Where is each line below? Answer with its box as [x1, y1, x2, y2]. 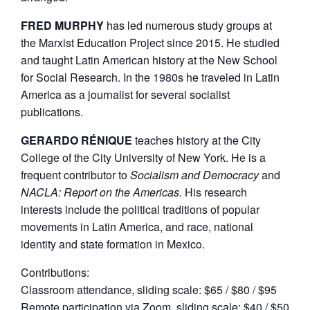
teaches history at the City [132, 131, 261, 148]
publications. [21, 103, 83, 120]
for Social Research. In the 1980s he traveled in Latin [21, 69, 280, 85]
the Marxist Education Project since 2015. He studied [21, 34, 280, 51]
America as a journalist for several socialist [21, 86, 230, 102]
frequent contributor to [21, 166, 130, 183]
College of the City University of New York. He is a [21, 149, 266, 165]
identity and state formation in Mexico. [21, 235, 205, 252]
